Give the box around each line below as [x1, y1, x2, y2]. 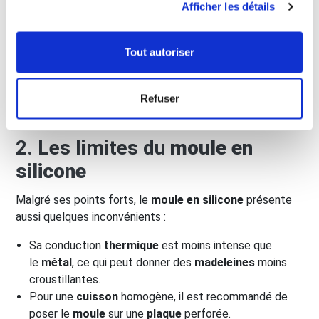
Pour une [29, 289, 77, 303]
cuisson [76, 289, 119, 303]
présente [244, 192, 292, 206]
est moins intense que [159, 238, 273, 252]
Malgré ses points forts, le [16, 192, 151, 206]
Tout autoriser [125, 46, 194, 58]
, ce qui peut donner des [72, 255, 195, 269]
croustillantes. [29, 272, 101, 286]
